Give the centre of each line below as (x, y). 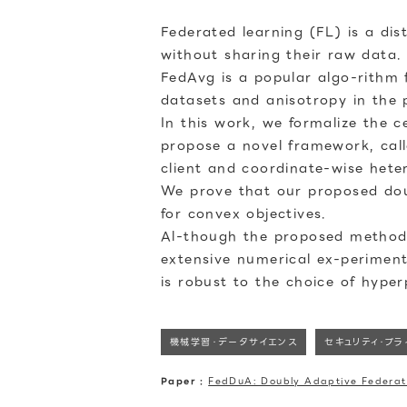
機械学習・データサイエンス (234, 342)
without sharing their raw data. (282, 55)
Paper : (185, 381)
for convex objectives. (244, 213)
